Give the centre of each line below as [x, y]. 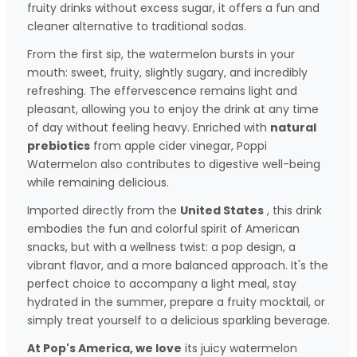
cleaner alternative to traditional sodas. [137, 27]
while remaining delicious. [98, 183]
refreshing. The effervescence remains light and [162, 91]
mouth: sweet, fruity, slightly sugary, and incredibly [167, 73]
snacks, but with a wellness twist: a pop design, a [161, 247]
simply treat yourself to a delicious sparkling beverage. [178, 321]
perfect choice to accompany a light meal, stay [162, 284]
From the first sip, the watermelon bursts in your [161, 55]
